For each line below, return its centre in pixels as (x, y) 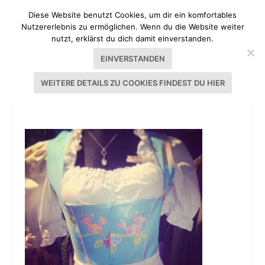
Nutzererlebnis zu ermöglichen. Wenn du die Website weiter (132, 27)
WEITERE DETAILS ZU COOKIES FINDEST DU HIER (132, 83)
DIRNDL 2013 (59, 97)
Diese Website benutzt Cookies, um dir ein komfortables (132, 15)
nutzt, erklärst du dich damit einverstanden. (132, 38)
